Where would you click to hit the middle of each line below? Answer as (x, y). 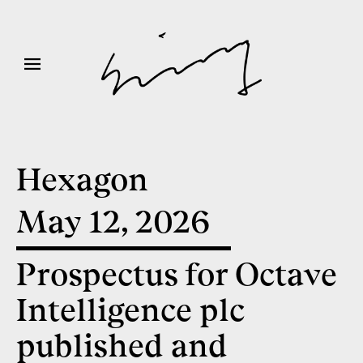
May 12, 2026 (113, 222)
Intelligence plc (130, 310)
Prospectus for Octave (176, 274)
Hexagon (82, 179)
